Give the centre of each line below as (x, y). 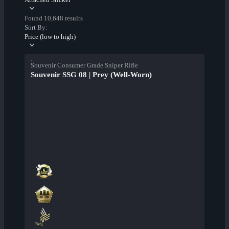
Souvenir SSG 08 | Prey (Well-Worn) (91, 75)
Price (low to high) (50, 37)
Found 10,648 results (54, 18)
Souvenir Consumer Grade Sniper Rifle (84, 65)
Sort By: (36, 28)
